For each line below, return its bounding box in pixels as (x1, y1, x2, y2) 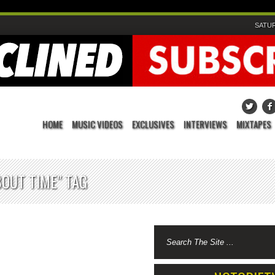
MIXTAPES (236, 117, 271, 131)
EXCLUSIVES (132, 117, 174, 131)
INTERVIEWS (184, 117, 227, 131)
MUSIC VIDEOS (72, 117, 123, 131)
